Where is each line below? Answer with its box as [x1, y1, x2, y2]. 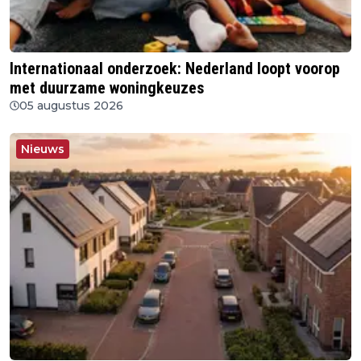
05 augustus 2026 [19, 98, 123, 114]
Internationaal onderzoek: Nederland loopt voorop [10, 59, 340, 79]
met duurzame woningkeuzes [10, 78, 204, 98]
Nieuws [21, 142, 64, 157]
